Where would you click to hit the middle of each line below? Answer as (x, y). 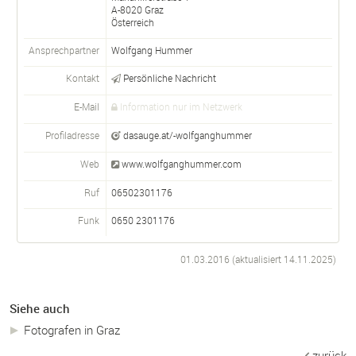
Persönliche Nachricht (170, 77)
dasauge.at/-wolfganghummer (188, 135)
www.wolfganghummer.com (182, 163)
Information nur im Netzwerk (181, 106)
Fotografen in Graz (72, 329)
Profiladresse (72, 135)
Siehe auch (40, 308)
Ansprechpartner (64, 50)
